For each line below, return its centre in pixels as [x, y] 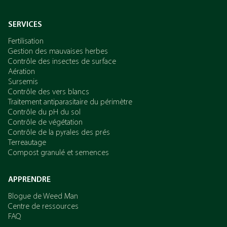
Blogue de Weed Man [43, 197]
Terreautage [27, 143]
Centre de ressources [43, 207]
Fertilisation [26, 42]
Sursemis [23, 82]
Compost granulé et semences [59, 153]
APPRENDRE [29, 180]
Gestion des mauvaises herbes [58, 52]
